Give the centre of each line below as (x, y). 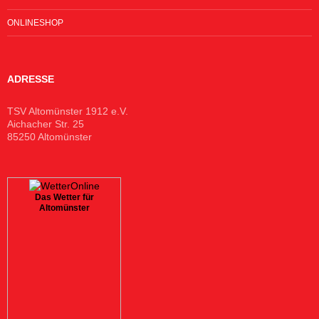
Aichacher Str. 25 (46, 124)
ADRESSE (31, 79)
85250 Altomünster (49, 136)
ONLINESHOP (35, 22)
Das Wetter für (64, 198)
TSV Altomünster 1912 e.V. (68, 111)
